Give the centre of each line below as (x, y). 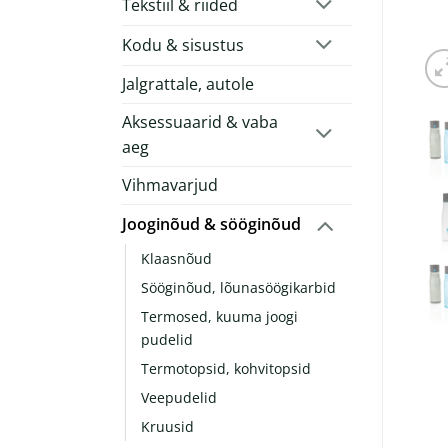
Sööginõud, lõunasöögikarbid (238, 287)
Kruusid (167, 426)
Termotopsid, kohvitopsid (226, 368)
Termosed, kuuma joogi (219, 316)
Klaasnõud (176, 258)
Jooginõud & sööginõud (211, 223)
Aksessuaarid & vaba (200, 121)
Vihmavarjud (170, 184)
